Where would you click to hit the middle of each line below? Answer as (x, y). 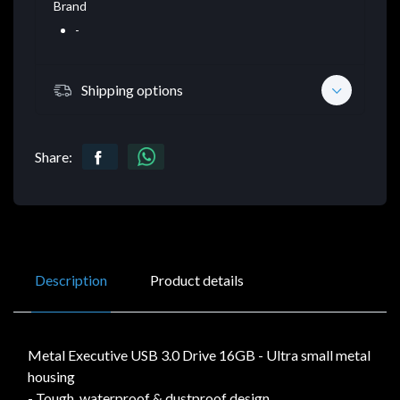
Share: (54, 157)
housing (51, 377)
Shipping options (132, 89)
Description (71, 280)
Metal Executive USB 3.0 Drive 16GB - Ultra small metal (199, 355)
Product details (197, 280)
